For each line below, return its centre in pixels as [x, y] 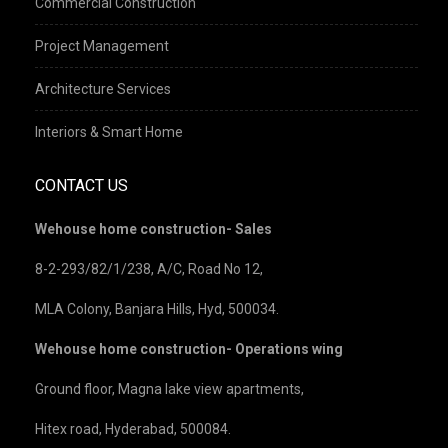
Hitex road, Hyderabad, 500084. [133, 428]
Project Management [102, 45]
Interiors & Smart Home [109, 131]
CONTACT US [81, 185]
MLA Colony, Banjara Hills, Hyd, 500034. [157, 308]
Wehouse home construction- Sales [153, 228]
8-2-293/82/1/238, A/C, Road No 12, [149, 268]
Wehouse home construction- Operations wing [189, 348]
